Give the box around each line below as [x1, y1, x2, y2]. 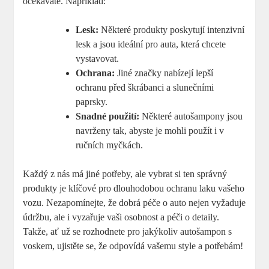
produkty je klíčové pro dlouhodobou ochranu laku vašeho [23, 183, 245, 193]
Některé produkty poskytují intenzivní [98, 24, 245, 35]
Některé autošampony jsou [139, 110, 243, 121]
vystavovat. [76, 53, 119, 64]
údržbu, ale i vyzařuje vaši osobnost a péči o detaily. [23, 211, 220, 222]
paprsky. [76, 96, 108, 107]
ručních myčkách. [76, 139, 144, 150]
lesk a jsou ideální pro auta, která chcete [76, 38, 226, 49]
